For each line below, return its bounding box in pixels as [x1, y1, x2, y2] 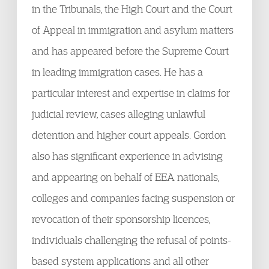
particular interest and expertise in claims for [32, 86, 230, 99]
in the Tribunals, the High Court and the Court [32, 2, 232, 15]
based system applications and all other [32, 255, 209, 267]
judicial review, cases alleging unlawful [32, 107, 205, 120]
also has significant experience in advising [32, 150, 223, 162]
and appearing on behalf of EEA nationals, [32, 171, 219, 183]
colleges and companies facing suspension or [32, 192, 235, 204]
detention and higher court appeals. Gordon [32, 128, 226, 141]
